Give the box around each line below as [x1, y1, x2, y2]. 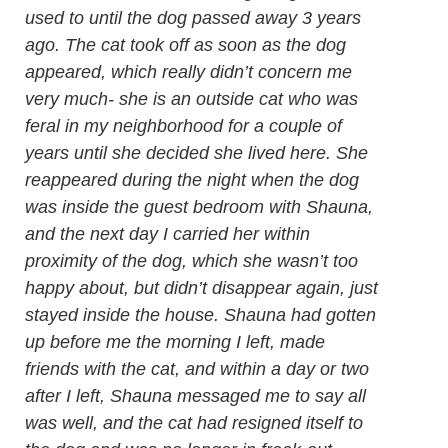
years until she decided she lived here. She [25, 143, 368, 163]
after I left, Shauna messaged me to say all [25, 386, 366, 406]
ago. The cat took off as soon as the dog [25, 35, 346, 55]
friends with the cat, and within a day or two [25, 359, 369, 379]
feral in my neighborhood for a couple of [25, 116, 342, 136]
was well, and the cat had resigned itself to [25, 413, 363, 433]
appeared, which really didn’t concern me [25, 62, 352, 82]
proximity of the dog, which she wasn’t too [25, 251, 358, 271]
